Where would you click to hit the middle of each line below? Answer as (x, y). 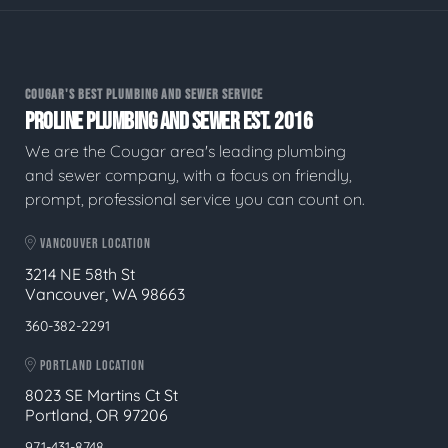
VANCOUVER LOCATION (94, 244)
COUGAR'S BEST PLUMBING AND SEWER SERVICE (144, 94)
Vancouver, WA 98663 (105, 293)
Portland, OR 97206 (96, 415)
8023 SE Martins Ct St (101, 395)
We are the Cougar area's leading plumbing (185, 151)
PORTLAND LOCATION (91, 365)
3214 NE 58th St (80, 273)
